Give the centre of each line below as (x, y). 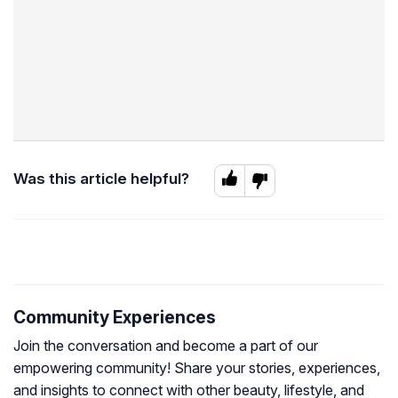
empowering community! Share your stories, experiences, (197, 368)
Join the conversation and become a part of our (166, 346)
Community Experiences (115, 317)
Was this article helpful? (101, 178)
